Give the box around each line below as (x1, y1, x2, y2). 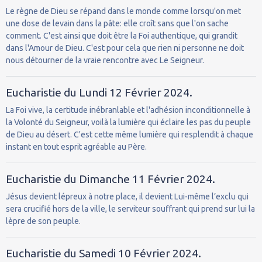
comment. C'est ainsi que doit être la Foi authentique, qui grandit (6, 30, 237, 40)
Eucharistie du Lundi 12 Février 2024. (6, 85, 192, 99)
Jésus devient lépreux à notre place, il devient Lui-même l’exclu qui (6, 191, 249, 201)
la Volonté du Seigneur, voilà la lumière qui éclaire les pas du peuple (6, 117, 251, 127)
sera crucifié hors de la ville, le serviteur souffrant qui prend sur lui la (6, 204, 255, 213)
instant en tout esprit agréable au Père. (6, 142, 147, 151)
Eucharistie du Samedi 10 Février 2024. (6, 246, 201, 260)
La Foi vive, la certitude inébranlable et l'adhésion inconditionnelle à (6, 105, 250, 115)
